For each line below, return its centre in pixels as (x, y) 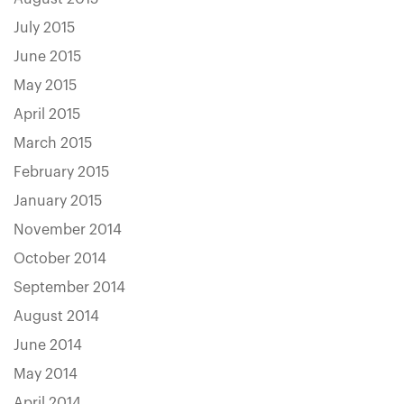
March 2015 (53, 143)
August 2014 (56, 317)
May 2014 (46, 374)
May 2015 (45, 86)
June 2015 (47, 57)
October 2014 (60, 259)
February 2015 (61, 172)
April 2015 (47, 115)
